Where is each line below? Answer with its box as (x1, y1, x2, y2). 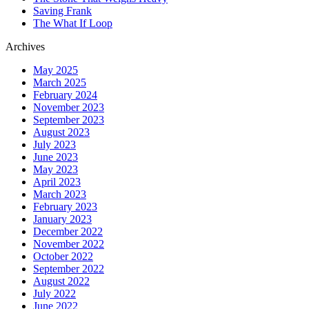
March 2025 (33, 76, 86, 88)
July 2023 (33, 138, 76, 150)
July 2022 (33, 287, 76, 299)
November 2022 (33, 237, 104, 250)
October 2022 (33, 250, 93, 262)
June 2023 (33, 150, 78, 163)
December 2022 (33, 225, 103, 237)
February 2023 (33, 200, 97, 212)
